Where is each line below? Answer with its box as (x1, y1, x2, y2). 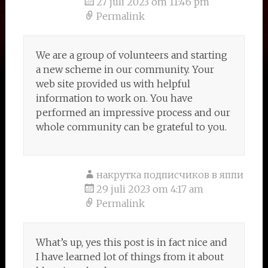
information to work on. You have (35, 92, 193, 104)
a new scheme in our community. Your (35, 63, 214, 75)
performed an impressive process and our (35, 106, 230, 118)
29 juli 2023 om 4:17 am (96, 183, 203, 195)
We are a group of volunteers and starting (35, 49, 227, 61)
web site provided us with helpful (35, 78, 190, 90)
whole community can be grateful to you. (35, 121, 227, 133)
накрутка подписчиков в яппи (96, 169, 243, 181)
